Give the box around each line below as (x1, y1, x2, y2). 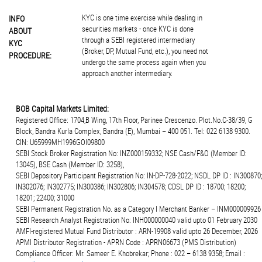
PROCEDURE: (9, 50, 51, 61)
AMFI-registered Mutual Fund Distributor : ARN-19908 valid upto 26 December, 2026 (16, 226, 258, 237)
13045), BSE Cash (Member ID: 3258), (16, 159, 124, 170)
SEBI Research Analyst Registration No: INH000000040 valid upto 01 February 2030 (16, 215, 257, 226)
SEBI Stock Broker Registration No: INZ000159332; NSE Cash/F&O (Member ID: (16, 148, 247, 159)
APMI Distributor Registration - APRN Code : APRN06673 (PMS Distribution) (16, 237, 236, 248)
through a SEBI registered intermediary (81, 35, 195, 46)
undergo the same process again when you (81, 57, 206, 68)
